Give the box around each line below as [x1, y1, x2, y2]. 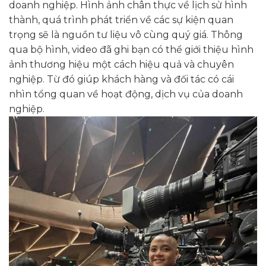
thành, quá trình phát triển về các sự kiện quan [9, 14, 233, 26]
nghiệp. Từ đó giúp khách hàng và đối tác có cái [9, 73, 234, 85]
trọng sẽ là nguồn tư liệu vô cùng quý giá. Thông [9, 28, 243, 40]
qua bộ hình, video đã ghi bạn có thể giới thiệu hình [9, 43, 254, 55]
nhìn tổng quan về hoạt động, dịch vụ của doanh [9, 88, 243, 100]
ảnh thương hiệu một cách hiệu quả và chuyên [9, 58, 234, 70]
